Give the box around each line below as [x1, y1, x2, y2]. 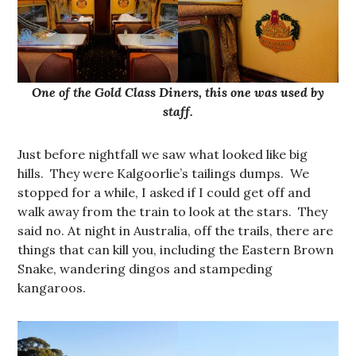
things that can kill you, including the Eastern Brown [17, 242, 335, 258]
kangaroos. [17, 280, 90, 296]
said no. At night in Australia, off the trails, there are [17, 222, 334, 239]
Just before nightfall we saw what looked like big [17, 146, 308, 163]
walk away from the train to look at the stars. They [17, 203, 328, 220]
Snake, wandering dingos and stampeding [17, 261, 273, 277]
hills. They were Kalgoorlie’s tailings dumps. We [17, 165, 310, 182]
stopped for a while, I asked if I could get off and [17, 184, 311, 201]
